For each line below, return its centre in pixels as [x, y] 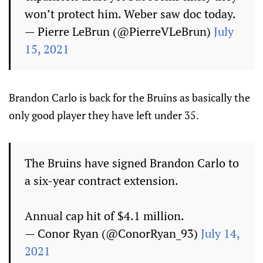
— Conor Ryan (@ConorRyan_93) [113, 234]
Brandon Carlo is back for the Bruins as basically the [129, 98]
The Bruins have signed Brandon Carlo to [132, 163]
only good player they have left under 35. [104, 115]
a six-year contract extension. [102, 181]
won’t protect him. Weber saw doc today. [130, 14]
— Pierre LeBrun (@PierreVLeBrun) [119, 32]
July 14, [220, 234]
